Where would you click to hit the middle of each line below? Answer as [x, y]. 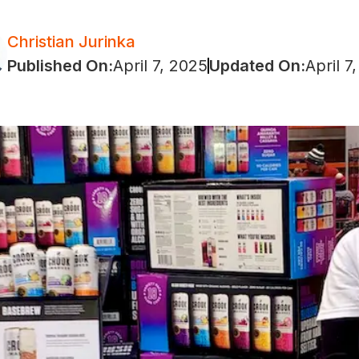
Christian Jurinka [71, 42]
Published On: [60, 66]
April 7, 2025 [160, 66]
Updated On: [257, 66]
